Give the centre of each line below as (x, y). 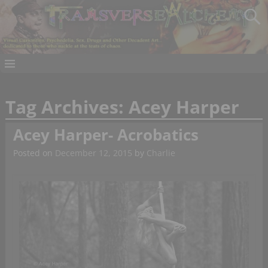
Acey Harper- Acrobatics (106, 135)
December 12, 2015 (93, 153)
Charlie (161, 153)
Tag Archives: (67, 107)
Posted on (34, 153)
